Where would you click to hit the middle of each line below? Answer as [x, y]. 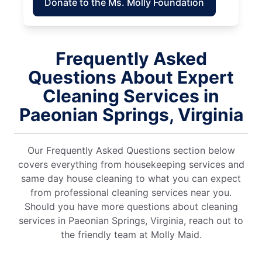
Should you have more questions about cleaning [131, 206]
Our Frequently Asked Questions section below [131, 150]
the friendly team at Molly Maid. [131, 234]
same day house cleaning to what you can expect [131, 178]
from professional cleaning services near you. [131, 192]
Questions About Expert [131, 77]
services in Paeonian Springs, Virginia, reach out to [131, 220]
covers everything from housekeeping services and [131, 164]
